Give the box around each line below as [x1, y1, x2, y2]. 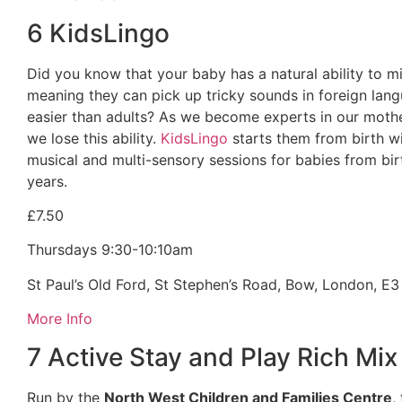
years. [27, 171, 67, 190]
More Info [27, 310, 92, 328]
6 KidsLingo [27, 17, 170, 48]
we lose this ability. [27, 128, 161, 147]
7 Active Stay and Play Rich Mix [27, 341, 398, 372]
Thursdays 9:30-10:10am [27, 240, 193, 259]
